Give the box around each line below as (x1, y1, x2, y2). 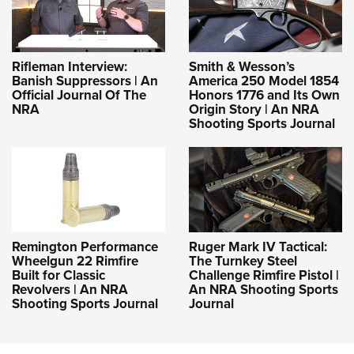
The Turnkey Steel (189, 250, 297, 271)
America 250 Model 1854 (189, 70, 339, 91)
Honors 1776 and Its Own (189, 85, 340, 105)
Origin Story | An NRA (189, 99, 319, 119)
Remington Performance (12, 236, 158, 257)
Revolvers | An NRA (12, 279, 128, 299)
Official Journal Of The (12, 85, 146, 105)
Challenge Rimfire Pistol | (189, 265, 339, 285)
